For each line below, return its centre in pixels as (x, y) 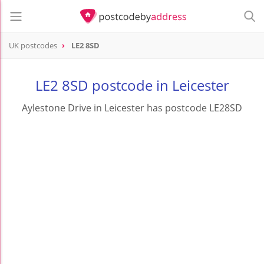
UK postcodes (33, 46)
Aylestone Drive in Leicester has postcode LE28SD (132, 108)
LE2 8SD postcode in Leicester (132, 85)
